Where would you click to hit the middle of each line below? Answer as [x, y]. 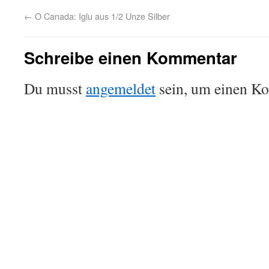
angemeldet [121, 88]
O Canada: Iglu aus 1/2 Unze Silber [101, 16]
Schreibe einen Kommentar [131, 57]
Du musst [55, 88]
